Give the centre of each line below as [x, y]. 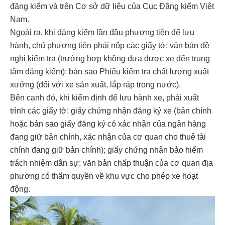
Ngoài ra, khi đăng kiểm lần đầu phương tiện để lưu [102, 32]
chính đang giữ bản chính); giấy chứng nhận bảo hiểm [106, 150]
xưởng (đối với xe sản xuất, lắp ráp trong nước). [95, 85]
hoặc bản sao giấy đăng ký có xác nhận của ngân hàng [108, 124]
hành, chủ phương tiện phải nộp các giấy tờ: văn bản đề [110, 45]
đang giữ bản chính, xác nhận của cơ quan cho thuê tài [108, 137]
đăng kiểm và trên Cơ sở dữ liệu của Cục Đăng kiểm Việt [112, 6]
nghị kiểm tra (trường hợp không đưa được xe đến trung [110, 59]
